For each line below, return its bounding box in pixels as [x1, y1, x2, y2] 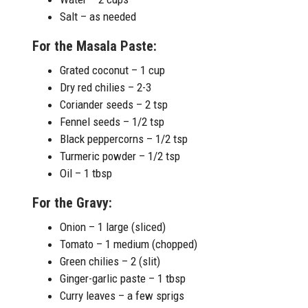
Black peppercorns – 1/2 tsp [60, 131, 188, 146]
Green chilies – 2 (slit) [60, 254, 160, 268]
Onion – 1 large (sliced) [60, 219, 166, 234]
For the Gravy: [32, 194, 112, 211]
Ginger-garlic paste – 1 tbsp [60, 271, 186, 285]
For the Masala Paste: [32, 37, 157, 54]
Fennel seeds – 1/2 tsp [60, 114, 164, 129]
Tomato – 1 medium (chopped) [60, 236, 197, 251]
